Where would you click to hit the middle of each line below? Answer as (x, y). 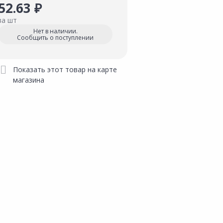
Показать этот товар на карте (65, 69)
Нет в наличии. (55, 31)
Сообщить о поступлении (55, 38)
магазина (29, 80)
